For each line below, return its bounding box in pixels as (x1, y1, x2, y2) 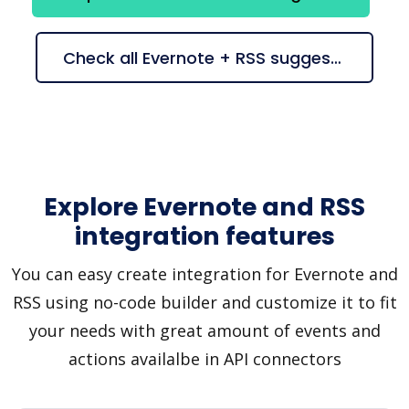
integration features (74, 219, 335, 254)
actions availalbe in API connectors (68, 348, 341, 371)
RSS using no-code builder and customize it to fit (12, 291, 397, 314)
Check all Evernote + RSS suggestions (330, 46, 341, 69)
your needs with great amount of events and (28, 320, 381, 342)
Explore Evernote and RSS (44, 190, 365, 225)
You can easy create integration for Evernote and (11, 263, 398, 286)
